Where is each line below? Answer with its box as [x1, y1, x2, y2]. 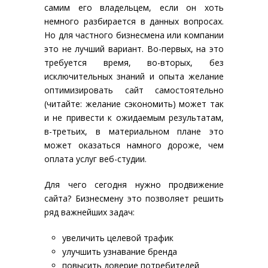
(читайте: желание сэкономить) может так [44, 98, 224, 109]
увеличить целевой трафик [62, 232, 173, 243]
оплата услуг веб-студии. [44, 153, 147, 165]
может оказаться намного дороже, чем [44, 139, 224, 151]
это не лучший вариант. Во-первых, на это [44, 43, 224, 54]
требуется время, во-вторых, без [44, 57, 224, 68]
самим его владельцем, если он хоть [44, 2, 224, 13]
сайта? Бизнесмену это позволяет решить [44, 193, 224, 204]
